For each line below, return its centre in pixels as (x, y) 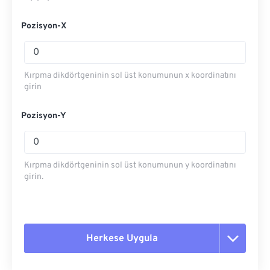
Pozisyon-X (44, 26)
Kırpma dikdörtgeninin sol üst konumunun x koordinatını (130, 76)
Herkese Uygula (122, 238)
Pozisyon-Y (44, 116)
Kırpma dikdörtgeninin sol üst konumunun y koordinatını (130, 165)
